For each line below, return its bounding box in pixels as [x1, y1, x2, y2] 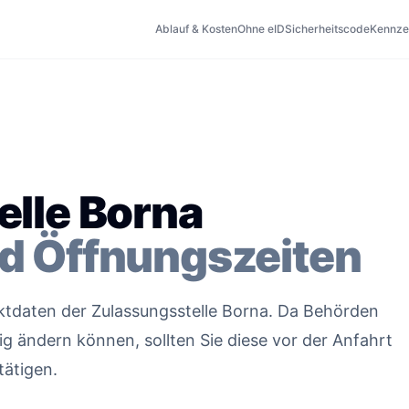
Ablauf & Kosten [155, 22, 237, 36]
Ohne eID [237, 22, 285, 36]
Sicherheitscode [285, 22, 370, 36]
